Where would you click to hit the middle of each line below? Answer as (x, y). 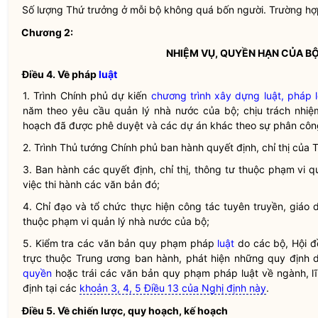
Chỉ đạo (54, 206)
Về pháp (77, 74)
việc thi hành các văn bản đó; (91, 184)
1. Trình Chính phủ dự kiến (87, 95)
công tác (199, 206)
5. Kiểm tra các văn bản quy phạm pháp (120, 243)
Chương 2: (47, 32)
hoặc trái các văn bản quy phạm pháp (147, 273)
